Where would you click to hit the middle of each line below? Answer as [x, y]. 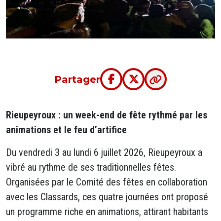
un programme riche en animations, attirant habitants [107, 212]
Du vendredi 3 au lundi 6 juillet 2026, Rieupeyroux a [104, 152]
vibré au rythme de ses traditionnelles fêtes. [91, 167]
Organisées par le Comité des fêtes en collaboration [107, 182]
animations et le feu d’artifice [66, 130]
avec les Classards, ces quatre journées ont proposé [107, 197]
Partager [77, 79]
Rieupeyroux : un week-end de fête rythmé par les [107, 115]
